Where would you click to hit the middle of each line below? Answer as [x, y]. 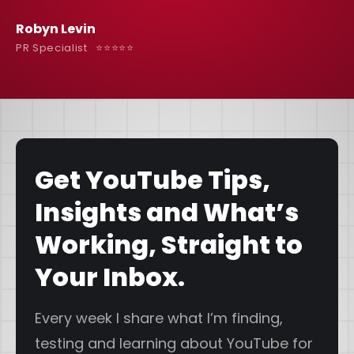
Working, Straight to [169, 244]
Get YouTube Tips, [153, 179]
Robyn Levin [56, 28]
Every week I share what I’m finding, [159, 318]
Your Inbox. [110, 277]
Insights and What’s [167, 212]
